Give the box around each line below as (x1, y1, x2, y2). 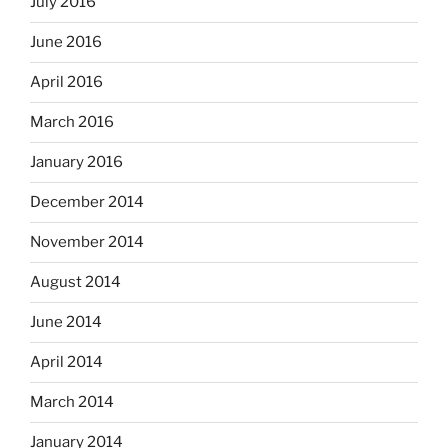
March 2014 (30, 393, 114, 412)
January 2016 (30, 153, 123, 172)
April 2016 (30, 73, 103, 92)
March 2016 (30, 113, 114, 132)
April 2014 (30, 353, 103, 372)
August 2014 (30, 273, 121, 292)
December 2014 (30, 193, 144, 212)
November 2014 (30, 233, 144, 252)
